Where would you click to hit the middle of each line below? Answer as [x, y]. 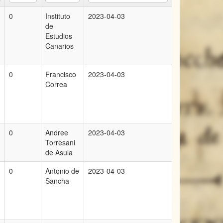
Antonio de [62, 171]
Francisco [61, 74]
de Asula [59, 152]
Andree [57, 132]
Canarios [59, 46]
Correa [56, 84]
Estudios [59, 36]
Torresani [60, 142]
